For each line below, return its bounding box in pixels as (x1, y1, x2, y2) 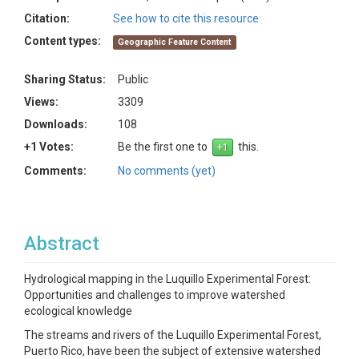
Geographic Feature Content (118, 37, 232, 47)
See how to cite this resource (113, 12, 259, 25)
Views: (24, 95, 58, 108)
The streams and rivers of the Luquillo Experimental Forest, (24, 329, 321, 341)
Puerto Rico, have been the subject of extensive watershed (24, 345, 321, 357)
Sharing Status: (24, 73, 106, 86)
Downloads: (24, 118, 87, 131)
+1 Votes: (24, 140, 74, 153)
